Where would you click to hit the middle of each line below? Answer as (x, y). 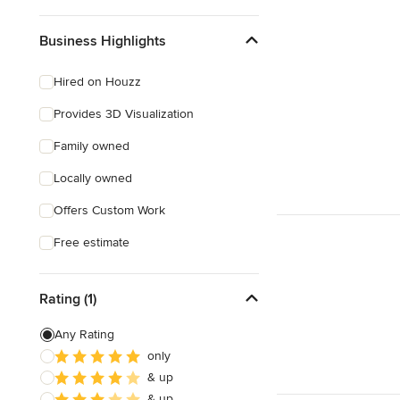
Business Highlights (103, 41)
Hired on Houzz (97, 82)
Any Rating (84, 334)
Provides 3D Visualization (124, 114)
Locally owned (93, 178)
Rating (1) (68, 299)
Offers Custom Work (109, 210)
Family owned (92, 146)
